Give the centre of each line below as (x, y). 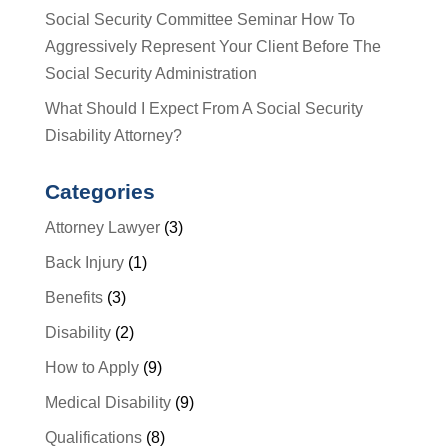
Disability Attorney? (113, 135)
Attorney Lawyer (102, 227)
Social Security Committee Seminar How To (199, 19)
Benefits (73, 297)
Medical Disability (107, 402)
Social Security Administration (150, 73)
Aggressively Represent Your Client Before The (212, 46)
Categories (99, 191)
